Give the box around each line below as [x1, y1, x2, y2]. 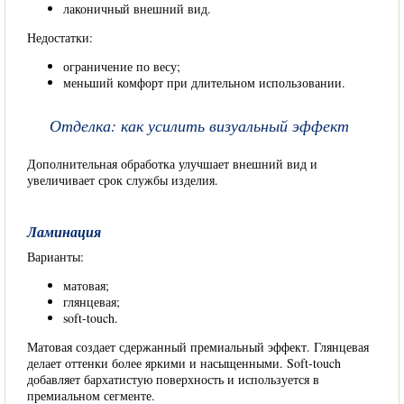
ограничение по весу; [63, 58, 180, 75]
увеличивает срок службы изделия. [27, 171, 218, 188]
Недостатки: [27, 29, 93, 46]
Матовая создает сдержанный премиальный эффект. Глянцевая [27, 338, 369, 355]
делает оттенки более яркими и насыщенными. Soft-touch [27, 354, 341, 372]
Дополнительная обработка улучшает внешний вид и [27, 155, 317, 172]
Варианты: [27, 248, 84, 265]
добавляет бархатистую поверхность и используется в [27, 371, 319, 388]
